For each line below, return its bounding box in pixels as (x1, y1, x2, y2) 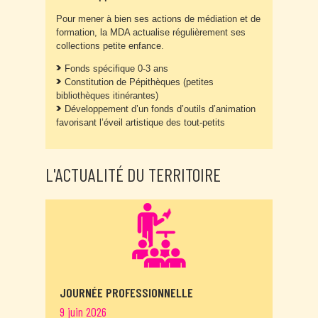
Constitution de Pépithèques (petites (65, 77, 214, 88)
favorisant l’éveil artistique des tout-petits (56, 117, 225, 128)
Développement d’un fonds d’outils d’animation (65, 104, 256, 115)
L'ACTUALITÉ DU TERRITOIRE (45, 163, 221, 186)
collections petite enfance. (56, 40, 164, 52)
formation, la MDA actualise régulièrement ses (56, 27, 246, 38)
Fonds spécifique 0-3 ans (65, 63, 168, 75)
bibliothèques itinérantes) (56, 90, 158, 102)
